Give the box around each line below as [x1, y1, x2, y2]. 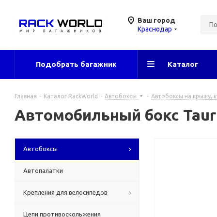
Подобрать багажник [35, 60, 117, 68]
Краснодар [138, 25, 172, 33]
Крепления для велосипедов [23, 189, 108, 196]
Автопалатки [23, 167, 63, 174]
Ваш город [138, 16, 175, 24]
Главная [15, 93, 37, 99]
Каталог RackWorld [44, 93, 98, 99]
